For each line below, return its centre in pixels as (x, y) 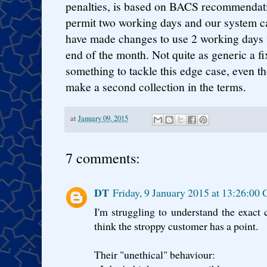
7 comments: (103, 157)
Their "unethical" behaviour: (155, 254)
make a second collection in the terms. (156, 87)
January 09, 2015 (103, 119)
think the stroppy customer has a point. (176, 226)
